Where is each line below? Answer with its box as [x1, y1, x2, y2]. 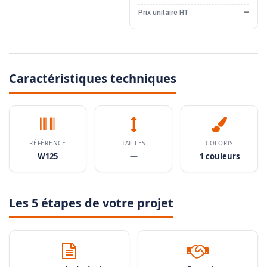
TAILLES [122, 139, 145, 148]
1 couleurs [199, 151, 240, 162]
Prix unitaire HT [138, 8, 188, 17]
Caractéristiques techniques [9, 70, 176, 87]
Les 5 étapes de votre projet [9, 195, 173, 212]
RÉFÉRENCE [29, 139, 66, 148]
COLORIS [206, 139, 233, 148]
